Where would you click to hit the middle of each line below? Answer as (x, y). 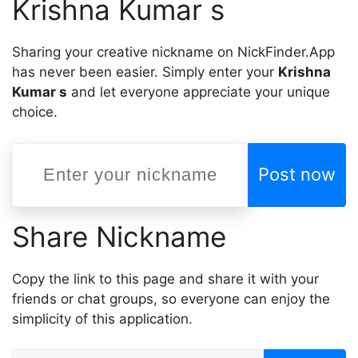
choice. (35, 112)
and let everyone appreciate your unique (199, 92)
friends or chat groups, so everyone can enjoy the (171, 298)
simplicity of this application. (102, 318)
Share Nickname (119, 236)
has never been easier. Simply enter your (145, 72)
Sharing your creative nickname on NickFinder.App (173, 52)
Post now (297, 174)
